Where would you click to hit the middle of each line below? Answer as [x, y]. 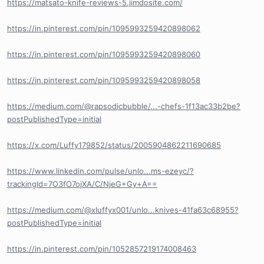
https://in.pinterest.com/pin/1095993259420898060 [104, 54]
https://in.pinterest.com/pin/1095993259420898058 [104, 80]
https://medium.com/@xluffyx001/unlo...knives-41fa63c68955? [123, 210]
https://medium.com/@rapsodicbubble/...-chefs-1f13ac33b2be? [124, 106]
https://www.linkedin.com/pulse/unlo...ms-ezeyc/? [100, 171]
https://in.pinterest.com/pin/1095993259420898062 [104, 28]
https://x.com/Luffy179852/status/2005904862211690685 [114, 145]
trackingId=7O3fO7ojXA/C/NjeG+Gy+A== [82, 184]
